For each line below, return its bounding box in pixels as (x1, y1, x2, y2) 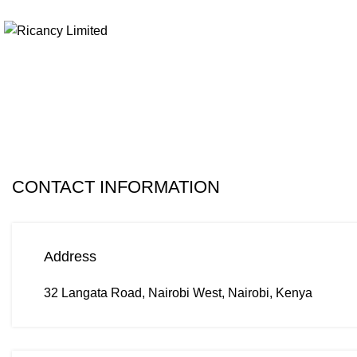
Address (44, 249, 96, 265)
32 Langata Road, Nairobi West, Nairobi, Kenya (44, 286, 312, 300)
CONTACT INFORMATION (12, 177, 220, 197)
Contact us (12, 95, 178, 134)
